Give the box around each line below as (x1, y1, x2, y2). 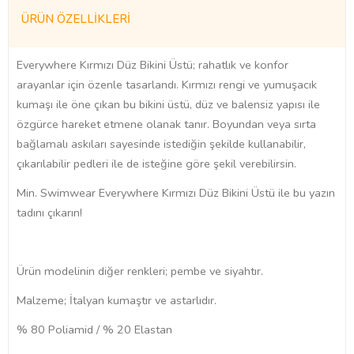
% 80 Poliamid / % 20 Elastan (17, 322, 172, 338)
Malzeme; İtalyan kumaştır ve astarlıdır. (17, 292, 217, 309)
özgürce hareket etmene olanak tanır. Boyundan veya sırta (17, 116, 316, 133)
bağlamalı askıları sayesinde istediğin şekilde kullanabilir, (17, 136, 306, 153)
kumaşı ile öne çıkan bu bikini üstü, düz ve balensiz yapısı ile (17, 96, 320, 113)
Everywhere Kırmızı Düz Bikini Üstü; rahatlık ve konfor (17, 57, 288, 73)
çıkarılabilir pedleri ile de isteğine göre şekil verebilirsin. (17, 156, 296, 172)
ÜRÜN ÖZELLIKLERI (21, 11, 130, 28)
